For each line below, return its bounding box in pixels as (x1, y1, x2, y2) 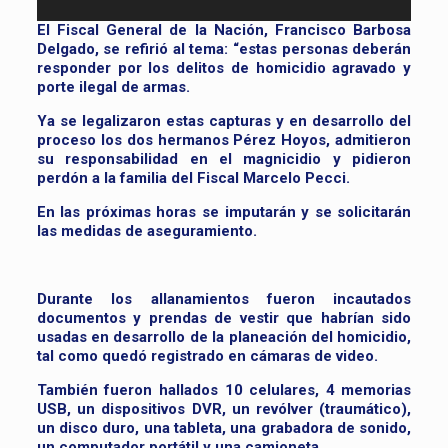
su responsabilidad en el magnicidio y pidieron (36, 150, 412, 169)
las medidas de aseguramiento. (36, 222, 257, 241)
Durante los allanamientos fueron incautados (36, 290, 412, 309)
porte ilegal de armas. (36, 78, 190, 97)
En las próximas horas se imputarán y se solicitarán (36, 203, 412, 222)
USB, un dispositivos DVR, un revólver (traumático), (36, 400, 412, 419)
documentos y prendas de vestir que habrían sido (36, 309, 412, 328)
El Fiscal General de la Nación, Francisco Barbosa (36, 21, 412, 40)
